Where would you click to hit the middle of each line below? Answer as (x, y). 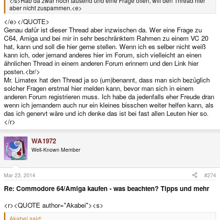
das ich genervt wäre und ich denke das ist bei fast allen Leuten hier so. (106, 113)
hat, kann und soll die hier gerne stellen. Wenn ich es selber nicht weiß (105, 46)
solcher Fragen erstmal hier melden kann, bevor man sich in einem (99, 88)
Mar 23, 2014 (20, 175)
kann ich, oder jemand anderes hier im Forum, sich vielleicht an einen (103, 55)
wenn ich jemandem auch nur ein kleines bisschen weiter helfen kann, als (109, 105)
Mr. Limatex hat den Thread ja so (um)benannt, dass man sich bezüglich (107, 80)
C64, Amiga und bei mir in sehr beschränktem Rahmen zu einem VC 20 (106, 38)
